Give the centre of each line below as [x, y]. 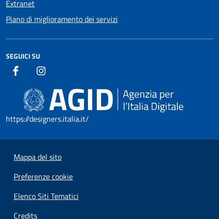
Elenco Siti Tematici [46, 196]
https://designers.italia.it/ [47, 119]
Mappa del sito [38, 157]
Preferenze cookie [43, 177]
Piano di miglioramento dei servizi [62, 19]
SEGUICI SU [23, 56]
